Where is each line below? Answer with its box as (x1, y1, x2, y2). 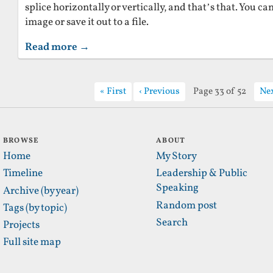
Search (156, 215, 188, 230)
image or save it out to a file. (25, 15, 149, 30)
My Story (156, 149, 197, 164)
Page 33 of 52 (193, 84, 246, 98)
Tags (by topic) (3, 200, 67, 216)
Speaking (156, 181, 199, 196)
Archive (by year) (3, 183, 79, 199)
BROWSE (3, 135, 40, 146)
